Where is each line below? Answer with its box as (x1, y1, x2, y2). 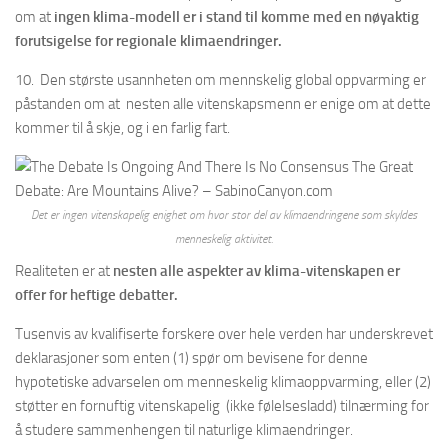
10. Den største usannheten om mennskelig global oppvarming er (15, 70, 426, 89)
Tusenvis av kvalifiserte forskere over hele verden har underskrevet (15, 324, 433, 343)
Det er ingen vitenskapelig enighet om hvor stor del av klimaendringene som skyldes (31, 207, 417, 222)
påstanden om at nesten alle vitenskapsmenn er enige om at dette (15, 94, 431, 113)
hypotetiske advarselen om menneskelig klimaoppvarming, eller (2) (15, 372, 431, 391)
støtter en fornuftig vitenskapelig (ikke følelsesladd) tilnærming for (15, 396, 429, 415)
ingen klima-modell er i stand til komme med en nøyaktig (51, 7, 419, 26)
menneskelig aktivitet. (175, 231, 273, 246)
